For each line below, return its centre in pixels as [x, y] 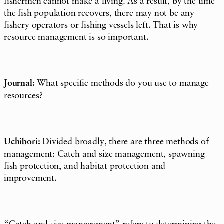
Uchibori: [22, 142]
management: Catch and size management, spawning [104, 154]
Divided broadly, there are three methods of [124, 142]
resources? [24, 96]
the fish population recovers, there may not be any [99, 13]
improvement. [30, 178]
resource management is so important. [76, 37]
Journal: [19, 83]
